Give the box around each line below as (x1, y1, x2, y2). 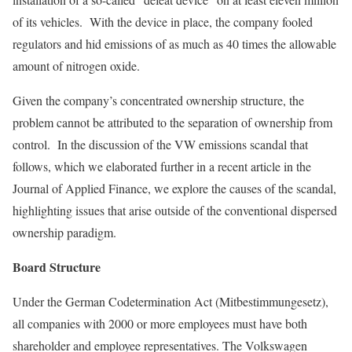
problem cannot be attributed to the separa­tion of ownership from (13, 114, 332, 130)
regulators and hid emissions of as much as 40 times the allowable (13, 35, 336, 52)
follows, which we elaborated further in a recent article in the (13, 158, 311, 174)
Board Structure (13, 258, 101, 276)
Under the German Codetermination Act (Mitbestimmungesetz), (13, 293, 328, 310)
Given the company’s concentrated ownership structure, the (13, 92, 304, 108)
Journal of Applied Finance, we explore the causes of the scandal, (13, 180, 336, 196)
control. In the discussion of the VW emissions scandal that (13, 136, 308, 152)
